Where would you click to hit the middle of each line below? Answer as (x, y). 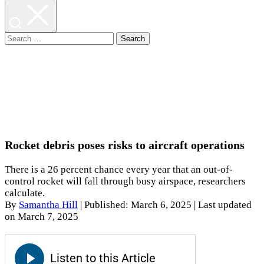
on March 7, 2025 (42, 217)
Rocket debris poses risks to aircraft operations (125, 145)
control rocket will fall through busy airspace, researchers (125, 181)
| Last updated (223, 205)
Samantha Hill (48, 205)
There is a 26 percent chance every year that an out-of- (119, 170)
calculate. (25, 193)
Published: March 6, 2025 (139, 205)
